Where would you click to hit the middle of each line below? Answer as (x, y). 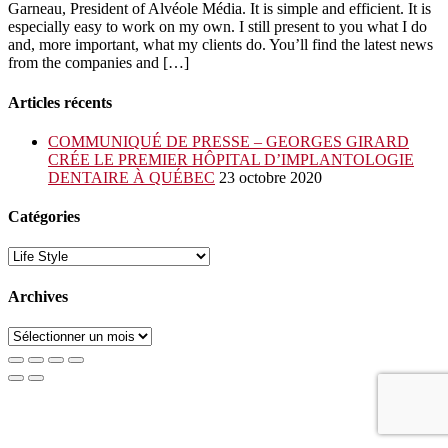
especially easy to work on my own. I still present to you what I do (217, 27)
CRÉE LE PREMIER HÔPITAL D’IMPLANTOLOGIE (231, 159)
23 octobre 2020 (270, 177)
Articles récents (60, 102)
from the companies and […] (98, 63)
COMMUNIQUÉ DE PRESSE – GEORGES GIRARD (228, 141)
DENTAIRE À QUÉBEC (131, 177)
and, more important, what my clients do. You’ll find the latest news (220, 45)
